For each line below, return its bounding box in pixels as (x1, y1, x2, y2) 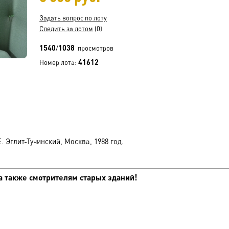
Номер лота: (39, 58, 79, 66)
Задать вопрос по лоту (39, 14, 107, 22)
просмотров (75, 44, 114, 52)
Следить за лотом (39, 25, 94, 33)
